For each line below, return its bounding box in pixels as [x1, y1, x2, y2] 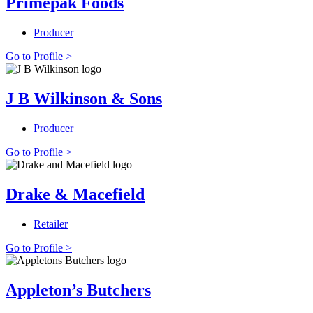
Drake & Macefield [6, 185, 145, 204]
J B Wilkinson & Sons [6, 89, 162, 108]
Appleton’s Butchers [6, 280, 151, 299]
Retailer [34, 217, 68, 230]
